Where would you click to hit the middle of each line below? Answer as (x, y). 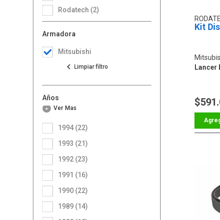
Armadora (59, 34)
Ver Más (67, 108)
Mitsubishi (75, 51)
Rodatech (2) (81, 10)
